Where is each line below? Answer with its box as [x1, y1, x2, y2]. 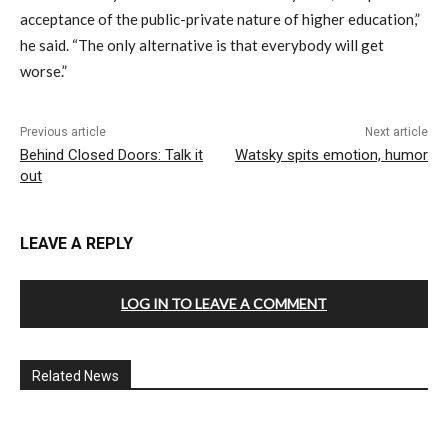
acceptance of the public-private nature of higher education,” [20, 10, 420, 29]
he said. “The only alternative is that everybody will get [20, 36, 384, 55]
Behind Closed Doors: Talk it [20, 146, 203, 165]
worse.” [20, 62, 67, 81]
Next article [364, 125, 428, 140]
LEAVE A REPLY [20, 234, 133, 254]
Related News [32, 368, 119, 385]
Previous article [20, 125, 106, 140]
